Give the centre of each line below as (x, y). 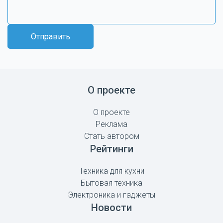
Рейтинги (111, 149)
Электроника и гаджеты (111, 195)
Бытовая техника (111, 183)
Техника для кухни (111, 171)
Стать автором (111, 136)
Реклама (111, 124)
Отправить (51, 37)
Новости (111, 208)
